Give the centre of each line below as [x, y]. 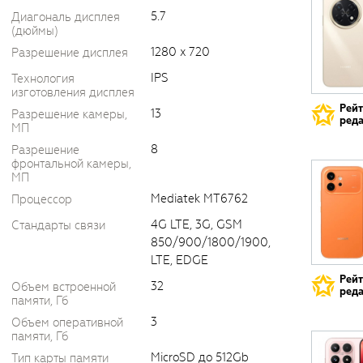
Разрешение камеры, [69, 114]
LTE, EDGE [179, 260]
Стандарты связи [58, 225]
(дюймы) [35, 31]
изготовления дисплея [73, 92]
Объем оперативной [67, 322]
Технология [43, 79]
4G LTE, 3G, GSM [196, 224]
